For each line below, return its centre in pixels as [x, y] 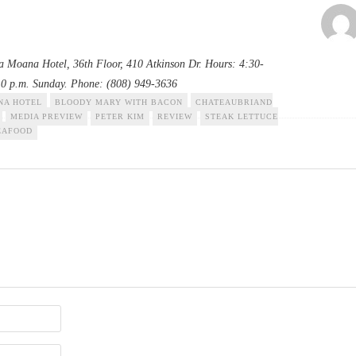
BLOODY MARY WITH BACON [119, 102]
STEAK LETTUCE [242, 116]
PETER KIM [120, 116]
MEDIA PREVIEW [46, 116]
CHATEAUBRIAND [234, 102]
